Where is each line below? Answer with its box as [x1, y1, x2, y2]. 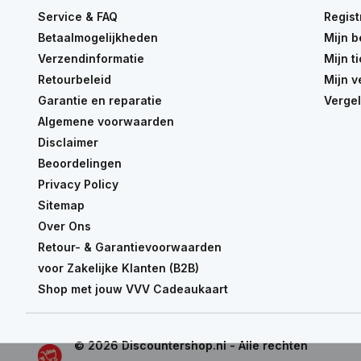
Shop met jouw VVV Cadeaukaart [38, 282, 228, 297]
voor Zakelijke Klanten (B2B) [38, 261, 199, 276]
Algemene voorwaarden [38, 114, 174, 129]
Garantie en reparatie [38, 93, 162, 108]
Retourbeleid [38, 73, 111, 87]
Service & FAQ [38, 10, 118, 24]
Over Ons [38, 219, 91, 234]
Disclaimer [38, 135, 98, 150]
